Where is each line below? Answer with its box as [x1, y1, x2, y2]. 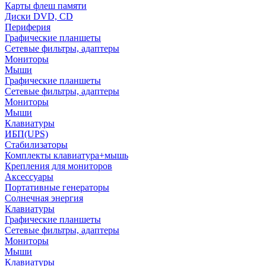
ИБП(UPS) [5, 128, 48, 139]
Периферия [5, 21, 50, 32]
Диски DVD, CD [5, 11, 73, 21]
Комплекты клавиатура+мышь [5, 150, 128, 160]
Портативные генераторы [5, 182, 109, 192]
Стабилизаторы [5, 139, 68, 150]
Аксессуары [5, 171, 53, 182]
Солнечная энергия [5, 192, 83, 203]
